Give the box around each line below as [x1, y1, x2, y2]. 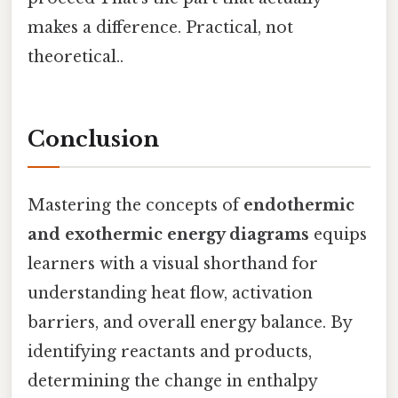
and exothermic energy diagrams [28, 224, 309, 244]
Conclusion [28, 125, 159, 152]
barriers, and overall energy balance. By [28, 312, 352, 332]
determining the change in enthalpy [28, 370, 317, 391]
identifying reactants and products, [28, 341, 312, 362]
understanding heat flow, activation [28, 283, 313, 303]
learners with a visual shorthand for [28, 253, 318, 274]
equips [309, 224, 367, 244]
